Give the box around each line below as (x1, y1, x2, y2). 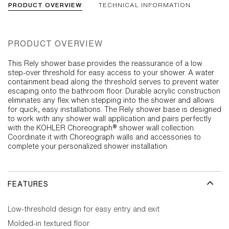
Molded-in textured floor (8, 220, 89, 227)
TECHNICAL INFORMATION (99, 2, 191, 8)
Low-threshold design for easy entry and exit (8, 205, 159, 213)
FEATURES (8, 180, 49, 188)
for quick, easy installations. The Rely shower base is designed (8, 106, 221, 113)
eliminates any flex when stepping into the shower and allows (8, 97, 214, 104)
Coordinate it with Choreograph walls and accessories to (8, 133, 201, 141)
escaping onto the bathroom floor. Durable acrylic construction (8, 87, 220, 95)
